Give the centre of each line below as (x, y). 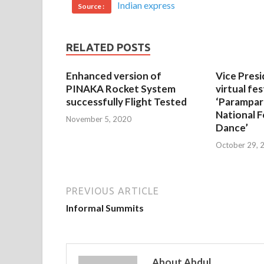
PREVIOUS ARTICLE (113, 191)
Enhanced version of (114, 76)
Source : (92, 6)
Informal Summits (105, 207)
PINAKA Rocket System (121, 89)
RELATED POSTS (108, 47)
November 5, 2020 (99, 119)
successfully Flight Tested (126, 102)
